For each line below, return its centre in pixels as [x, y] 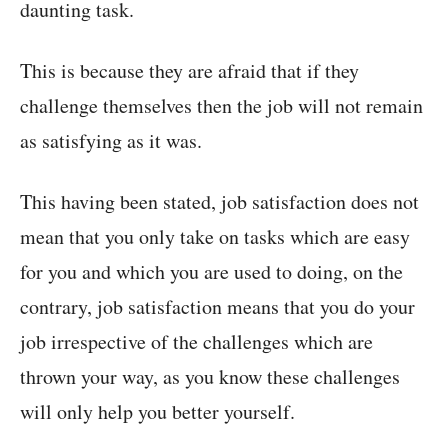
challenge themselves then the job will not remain [221, 106]
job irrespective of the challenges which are [196, 342]
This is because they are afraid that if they [189, 71]
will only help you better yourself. [157, 412]
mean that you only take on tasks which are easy [215, 237]
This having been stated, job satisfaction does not [219, 202]
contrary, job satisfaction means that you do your [217, 307]
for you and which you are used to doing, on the [211, 272]
